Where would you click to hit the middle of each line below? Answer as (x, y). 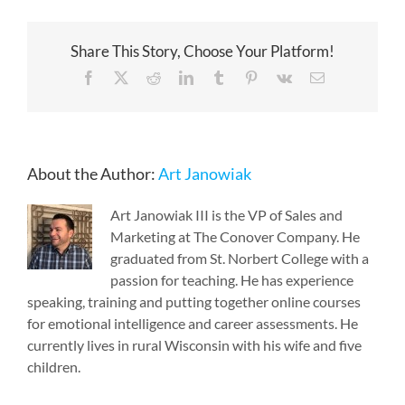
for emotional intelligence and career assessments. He (193, 324)
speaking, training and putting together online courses (194, 302)
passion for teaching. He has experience (232, 280)
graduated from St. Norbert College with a (240, 259)
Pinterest (282, 77)
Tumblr (245, 77)
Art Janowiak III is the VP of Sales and (226, 215)
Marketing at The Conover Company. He (235, 237)
